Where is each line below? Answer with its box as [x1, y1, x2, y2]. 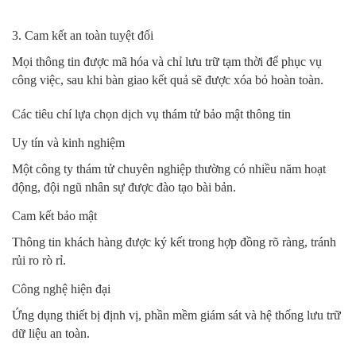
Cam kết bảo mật [12, 209, 97, 222]
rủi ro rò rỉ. [12, 253, 66, 267]
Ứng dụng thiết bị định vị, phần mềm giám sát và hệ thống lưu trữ [12, 308, 341, 322]
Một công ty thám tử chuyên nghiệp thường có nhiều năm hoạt [12, 162, 326, 176]
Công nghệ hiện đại [12, 282, 110, 296]
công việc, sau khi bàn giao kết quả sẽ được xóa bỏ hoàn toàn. [12, 73, 323, 87]
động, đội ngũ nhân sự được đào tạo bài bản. [12, 180, 236, 194]
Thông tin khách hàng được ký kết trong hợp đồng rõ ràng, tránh [12, 235, 336, 249]
